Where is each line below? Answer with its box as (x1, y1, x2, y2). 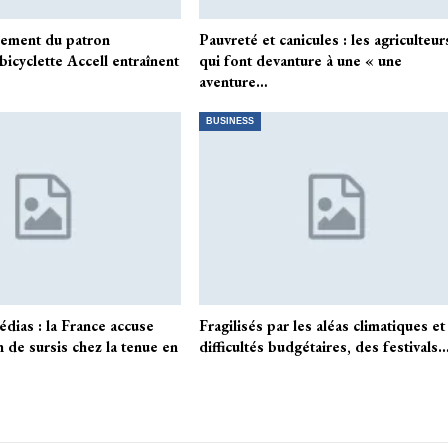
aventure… (199, 72, 269, 92)
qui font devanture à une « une (199, 51, 403, 71)
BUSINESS (206, 116, 255, 127)
